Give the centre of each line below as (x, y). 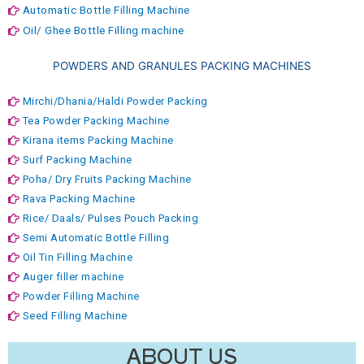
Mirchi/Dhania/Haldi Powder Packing (115, 101)
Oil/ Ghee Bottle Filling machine (103, 30)
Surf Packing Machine (77, 160)
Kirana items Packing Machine (98, 140)
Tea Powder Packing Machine (96, 121)
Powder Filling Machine (81, 296)
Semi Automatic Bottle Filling (95, 238)
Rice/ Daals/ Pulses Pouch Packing (110, 218)
